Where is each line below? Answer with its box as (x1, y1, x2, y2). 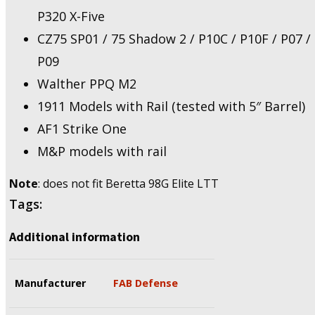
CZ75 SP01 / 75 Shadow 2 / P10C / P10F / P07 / (37, 30, 311, 47)
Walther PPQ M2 (37, 75, 136, 92)
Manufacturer (15, 276, 86, 290)
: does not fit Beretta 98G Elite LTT (38, 175, 219, 191)
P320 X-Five (37, 7, 105, 25)
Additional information (9, 228, 140, 245)
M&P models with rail (37, 142, 167, 160)
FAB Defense (113, 276, 178, 290)
